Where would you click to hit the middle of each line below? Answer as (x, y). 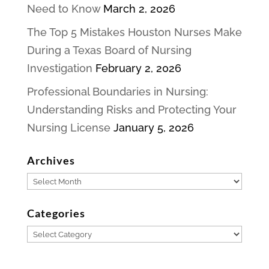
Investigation (59, 68)
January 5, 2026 (153, 128)
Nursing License (68, 128)
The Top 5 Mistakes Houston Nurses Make (134, 32)
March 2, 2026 (139, 9)
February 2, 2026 (138, 68)
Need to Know (63, 9)
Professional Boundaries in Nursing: (117, 92)
